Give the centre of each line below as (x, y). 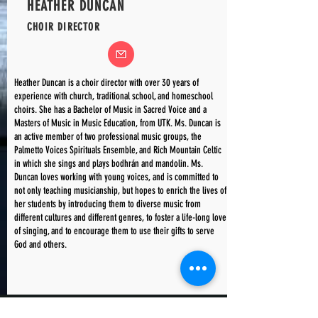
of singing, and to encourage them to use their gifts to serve (114, 231)
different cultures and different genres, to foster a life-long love (120, 218)
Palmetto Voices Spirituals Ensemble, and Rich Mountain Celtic (118, 150)
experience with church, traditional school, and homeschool (114, 96)
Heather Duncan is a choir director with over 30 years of (106, 83)
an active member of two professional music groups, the (108, 137)
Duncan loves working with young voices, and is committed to (116, 177)
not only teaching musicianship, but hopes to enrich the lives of (120, 191)
